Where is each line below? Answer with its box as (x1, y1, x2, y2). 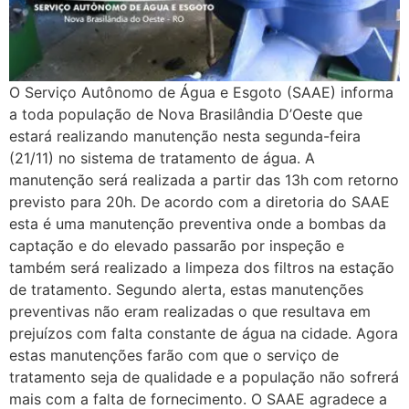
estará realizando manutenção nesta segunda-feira (9, 126, 361, 145)
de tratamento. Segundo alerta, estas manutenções (9, 279, 363, 299)
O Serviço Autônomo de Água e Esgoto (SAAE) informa (9, 82, 393, 101)
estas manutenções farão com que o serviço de (9, 345, 339, 364)
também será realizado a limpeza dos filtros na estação (9, 257, 394, 277)
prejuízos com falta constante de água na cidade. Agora (9, 323, 398, 342)
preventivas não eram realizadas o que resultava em (9, 301, 371, 320)
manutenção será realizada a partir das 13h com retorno (9, 170, 399, 189)
